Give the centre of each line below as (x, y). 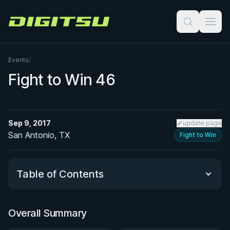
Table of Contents (60, 174)
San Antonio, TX (39, 135)
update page (202, 123)
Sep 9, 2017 (30, 123)
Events (18, 60)
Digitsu (21, 26)
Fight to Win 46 (62, 80)
